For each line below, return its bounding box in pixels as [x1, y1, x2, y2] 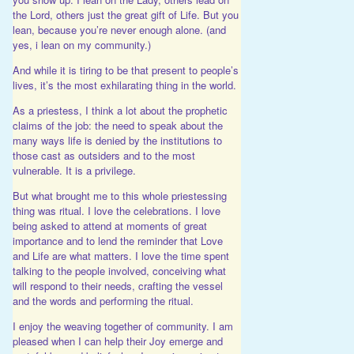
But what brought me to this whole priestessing [12, 188, 227, 204]
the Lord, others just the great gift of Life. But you [12, 7, 239, 23]
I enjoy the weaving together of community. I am [12, 318, 233, 334]
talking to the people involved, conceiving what [12, 263, 226, 279]
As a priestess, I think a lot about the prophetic [12, 103, 228, 119]
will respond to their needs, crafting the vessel [12, 278, 223, 294]
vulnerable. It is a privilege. [12, 163, 136, 179]
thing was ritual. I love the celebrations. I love [12, 203, 220, 219]
